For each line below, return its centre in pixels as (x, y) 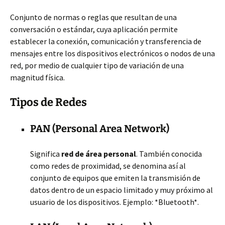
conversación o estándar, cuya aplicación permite (94, 29)
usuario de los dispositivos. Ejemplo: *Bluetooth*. (115, 202)
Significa (46, 154)
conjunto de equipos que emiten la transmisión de (115, 178)
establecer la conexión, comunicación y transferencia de (106, 41)
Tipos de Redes (48, 102)
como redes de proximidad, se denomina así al (108, 166)
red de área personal (99, 154)
